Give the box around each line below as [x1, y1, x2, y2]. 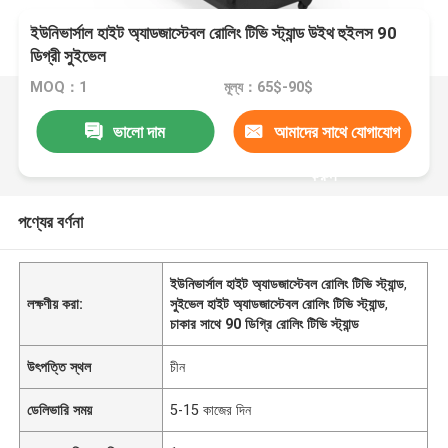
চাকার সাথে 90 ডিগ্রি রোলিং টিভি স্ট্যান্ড [170, 315, 360, 332]
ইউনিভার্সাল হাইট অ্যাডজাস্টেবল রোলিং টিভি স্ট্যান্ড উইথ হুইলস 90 [30, 23, 398, 44]
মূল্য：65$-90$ [223, 79, 313, 96]
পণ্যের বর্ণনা [17, 211, 83, 232]
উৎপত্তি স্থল [27, 358, 92, 375]
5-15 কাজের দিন [170, 401, 252, 418]
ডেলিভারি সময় [27, 401, 93, 418]
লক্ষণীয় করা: [27, 295, 84, 312]
